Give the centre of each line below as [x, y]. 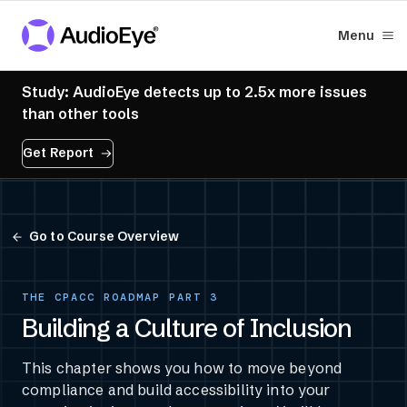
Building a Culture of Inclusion [187, 328]
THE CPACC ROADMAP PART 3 [120, 297]
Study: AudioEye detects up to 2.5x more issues [194, 91]
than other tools [80, 113]
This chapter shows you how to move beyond [182, 367]
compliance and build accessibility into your [176, 389]
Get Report [59, 153]
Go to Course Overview [104, 237]
